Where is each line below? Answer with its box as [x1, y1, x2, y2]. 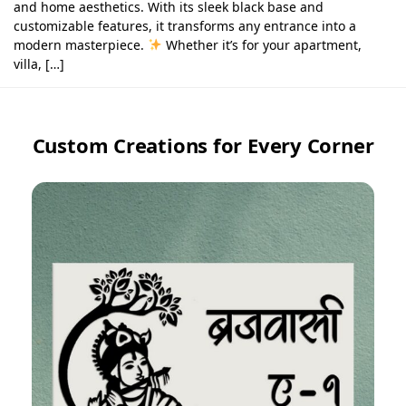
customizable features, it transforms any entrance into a [14, 16, 356, 34]
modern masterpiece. [14, 35, 148, 53]
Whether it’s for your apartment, [161, 35, 362, 53]
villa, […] [14, 54, 64, 72]
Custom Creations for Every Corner [32, 130, 374, 159]
